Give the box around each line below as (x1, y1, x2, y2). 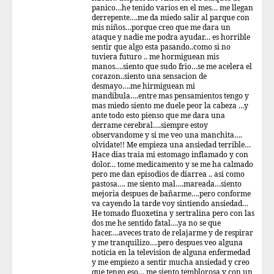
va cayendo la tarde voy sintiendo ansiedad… (92, 199, 248, 209)
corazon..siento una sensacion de (92, 72, 207, 81)
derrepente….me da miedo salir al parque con (92, 13, 250, 23)
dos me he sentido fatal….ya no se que (92, 219, 221, 228)
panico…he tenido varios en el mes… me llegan (92, 4, 253, 13)
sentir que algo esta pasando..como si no (92, 43, 231, 52)
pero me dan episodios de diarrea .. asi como (92, 170, 245, 179)
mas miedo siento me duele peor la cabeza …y (92, 102, 248, 111)
